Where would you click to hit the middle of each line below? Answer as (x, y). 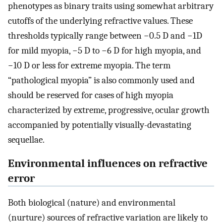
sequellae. (26, 139)
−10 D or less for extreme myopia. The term (89, 65)
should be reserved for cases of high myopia (91, 95)
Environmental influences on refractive (108, 164)
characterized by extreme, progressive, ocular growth (109, 110)
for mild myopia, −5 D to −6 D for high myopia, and (105, 50)
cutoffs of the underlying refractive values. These (100, 21)
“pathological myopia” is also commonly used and (101, 80)
